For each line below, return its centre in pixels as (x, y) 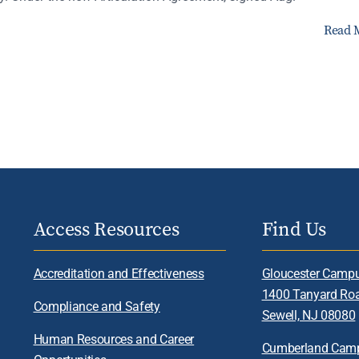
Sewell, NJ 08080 (309, 314)
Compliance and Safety (97, 305)
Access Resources (106, 229)
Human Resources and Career (114, 338)
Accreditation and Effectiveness (119, 272)
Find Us (294, 229)
